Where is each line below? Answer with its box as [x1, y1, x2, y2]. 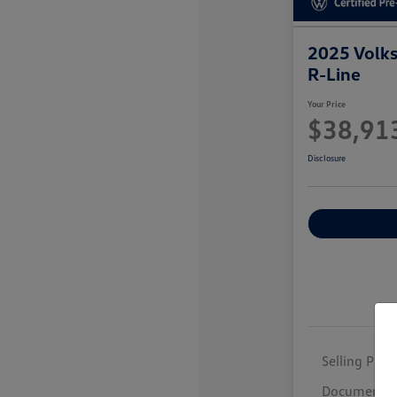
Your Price [307, 98, 346, 110]
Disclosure [307, 152, 346, 164]
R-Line [307, 63, 361, 85]
